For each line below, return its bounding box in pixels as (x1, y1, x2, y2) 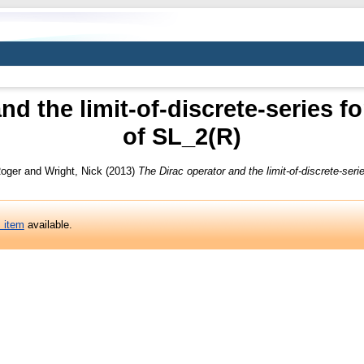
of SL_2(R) (123, 123, 241, 149)
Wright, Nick (45, 164, 102, 177)
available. (24, 218, 72, 231)
